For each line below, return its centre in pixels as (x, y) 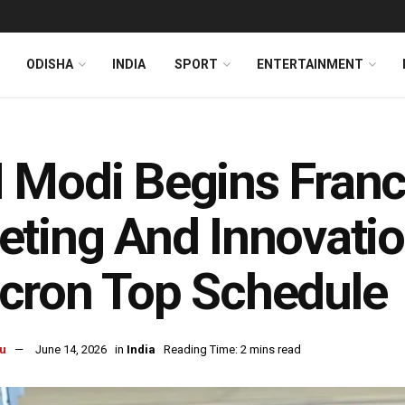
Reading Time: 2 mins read (232, 350)
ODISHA (50, 64)
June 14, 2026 (71, 350)
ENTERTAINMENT (310, 64)
